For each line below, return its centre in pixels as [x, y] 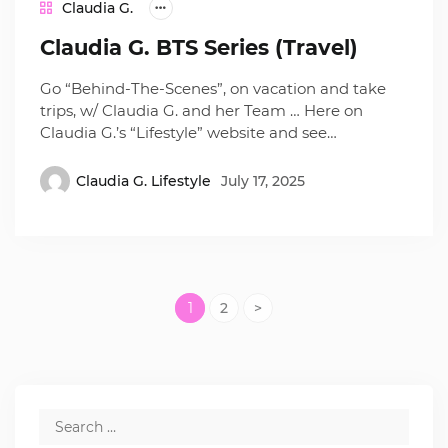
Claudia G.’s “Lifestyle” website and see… [189, 133]
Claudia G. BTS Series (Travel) [199, 48]
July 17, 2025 [263, 180]
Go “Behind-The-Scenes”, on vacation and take [213, 89]
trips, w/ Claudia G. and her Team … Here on [202, 111]
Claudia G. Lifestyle [144, 180]
